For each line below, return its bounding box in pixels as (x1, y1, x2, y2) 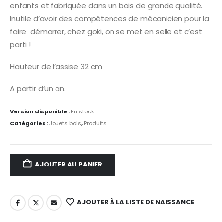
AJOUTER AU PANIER (35, 160, 102, 169)
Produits (84, 119, 107, 128)
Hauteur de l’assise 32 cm (10, 61, 103, 72)
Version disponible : (10, 108, 71, 116)
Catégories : (10, 119, 49, 128)
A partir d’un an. (10, 83, 66, 94)
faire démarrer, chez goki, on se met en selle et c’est (10, 26, 202, 37)
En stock (71, 108, 94, 116)
